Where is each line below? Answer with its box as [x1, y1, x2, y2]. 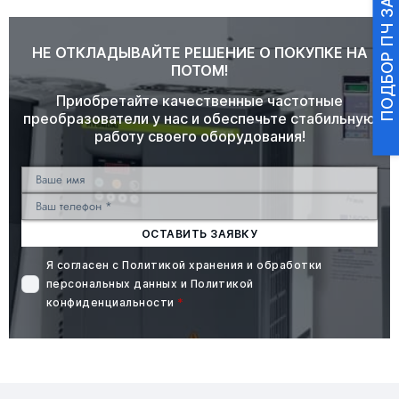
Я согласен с [46, 258, 123, 272]
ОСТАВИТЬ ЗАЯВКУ [141, 226, 258, 240]
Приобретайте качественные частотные [56, 92, 343, 110]
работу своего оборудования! [94, 127, 305, 145]
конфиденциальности [46, 296, 175, 309]
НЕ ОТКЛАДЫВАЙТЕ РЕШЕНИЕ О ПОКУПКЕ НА [31, 44, 368, 61]
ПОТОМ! [170, 61, 229, 79]
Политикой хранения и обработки [122, 258, 322, 272]
